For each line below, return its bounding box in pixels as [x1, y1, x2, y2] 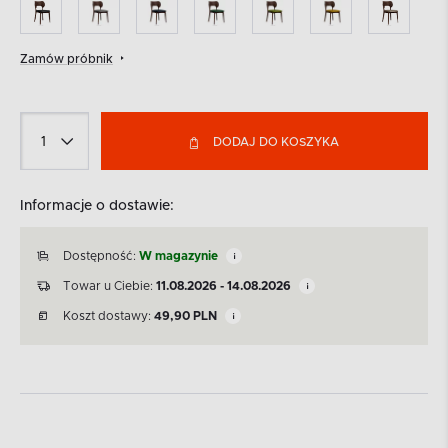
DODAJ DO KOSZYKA [213, 135, 342, 148]
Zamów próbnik [20, 52, 113, 65]
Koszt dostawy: [63, 309, 154, 322]
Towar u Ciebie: [63, 279, 156, 292]
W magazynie [139, 249, 218, 262]
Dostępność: [63, 249, 139, 262]
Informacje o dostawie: [20, 198, 174, 213]
